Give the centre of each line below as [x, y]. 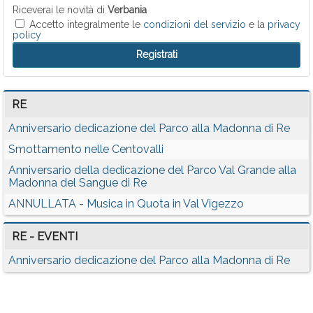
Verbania [127, 10]
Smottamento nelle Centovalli [86, 150]
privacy [284, 24]
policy [27, 35]
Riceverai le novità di [60, 10]
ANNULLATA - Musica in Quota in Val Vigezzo [126, 204]
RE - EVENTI [45, 237]
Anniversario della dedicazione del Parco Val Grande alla [152, 170]
